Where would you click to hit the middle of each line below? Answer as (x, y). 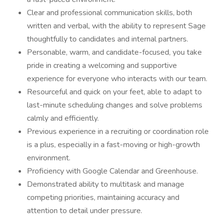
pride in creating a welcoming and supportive (102, 66)
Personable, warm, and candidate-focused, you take (114, 52)
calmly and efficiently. (63, 118)
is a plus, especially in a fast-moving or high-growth (113, 145)
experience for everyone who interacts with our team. (117, 79)
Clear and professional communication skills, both (109, 13)
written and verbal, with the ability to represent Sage (116, 26)
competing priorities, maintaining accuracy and (103, 197)
